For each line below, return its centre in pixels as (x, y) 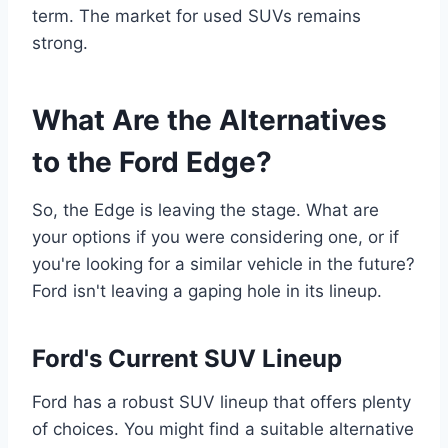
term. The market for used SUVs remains (196, 16)
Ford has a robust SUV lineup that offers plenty (221, 402)
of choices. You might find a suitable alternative (223, 429)
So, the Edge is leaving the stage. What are (205, 210)
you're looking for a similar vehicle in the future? (223, 264)
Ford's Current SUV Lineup (187, 358)
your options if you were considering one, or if (215, 237)
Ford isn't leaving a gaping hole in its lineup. (207, 291)
